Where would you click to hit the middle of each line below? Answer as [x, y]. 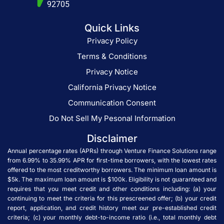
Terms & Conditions [112, 56]
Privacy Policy [112, 41]
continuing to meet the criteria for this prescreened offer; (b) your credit [112, 198]
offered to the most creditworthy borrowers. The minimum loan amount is [112, 170]
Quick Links [112, 28]
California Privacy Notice [112, 87]
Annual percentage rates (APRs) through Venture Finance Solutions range [112, 151]
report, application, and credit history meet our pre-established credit [112, 208]
